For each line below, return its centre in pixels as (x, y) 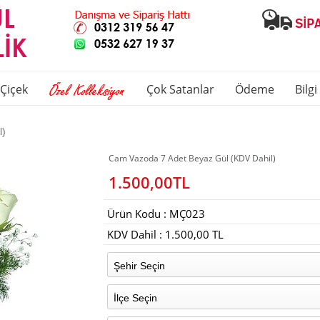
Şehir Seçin (140, 266)
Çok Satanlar (180, 89)
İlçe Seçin (136, 298)
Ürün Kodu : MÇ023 (156, 214)
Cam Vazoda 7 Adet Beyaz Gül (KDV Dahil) (192, 158)
